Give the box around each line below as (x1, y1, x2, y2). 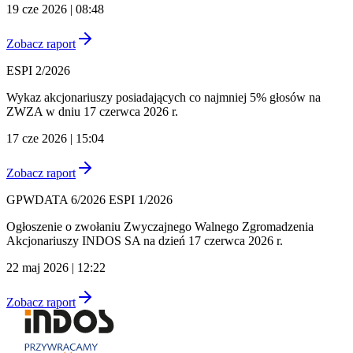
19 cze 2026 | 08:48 (6, 2, 104, 16)
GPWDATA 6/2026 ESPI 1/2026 (6, 192, 173, 206)
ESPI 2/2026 (6, 63, 70, 77)
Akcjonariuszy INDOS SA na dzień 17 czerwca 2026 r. (6, 233, 283, 247)
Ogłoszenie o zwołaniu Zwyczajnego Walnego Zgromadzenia (6, 219, 314, 233)
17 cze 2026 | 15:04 (6, 131, 104, 145)
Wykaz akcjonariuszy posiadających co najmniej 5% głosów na (6, 90, 321, 104)
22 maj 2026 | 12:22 (6, 260, 106, 274)
